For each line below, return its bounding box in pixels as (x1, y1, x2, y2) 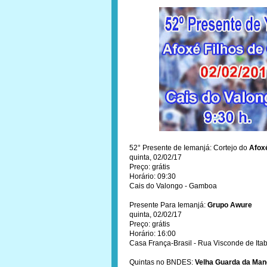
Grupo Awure (207, 201, 252, 209)
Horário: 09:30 (129, 172, 176, 181)
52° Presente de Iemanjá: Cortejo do (129, 144, 247, 152)
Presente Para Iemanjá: (129, 201, 207, 209)
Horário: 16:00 (129, 229, 176, 238)
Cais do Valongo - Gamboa (129, 182, 217, 190)
